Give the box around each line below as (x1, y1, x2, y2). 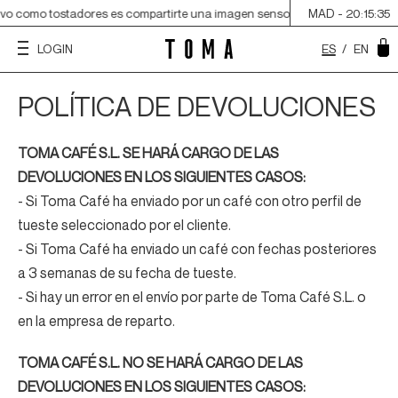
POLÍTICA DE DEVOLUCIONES (18, 91, 376, 123)
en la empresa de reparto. (18, 312, 175, 330)
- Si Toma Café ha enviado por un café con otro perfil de (18, 192, 362, 210)
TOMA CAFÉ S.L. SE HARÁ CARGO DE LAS (18, 144, 279, 162)
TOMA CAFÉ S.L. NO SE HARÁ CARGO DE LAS (18, 354, 303, 371)
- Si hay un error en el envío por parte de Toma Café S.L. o (18, 288, 366, 306)
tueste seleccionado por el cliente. (18, 216, 231, 234)
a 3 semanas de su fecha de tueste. (18, 264, 236, 282)
